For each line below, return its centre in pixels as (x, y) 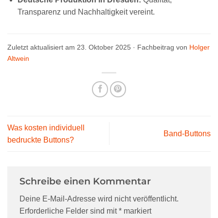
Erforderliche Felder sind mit (69, 211)
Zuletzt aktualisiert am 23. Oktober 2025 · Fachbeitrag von (98, 47)
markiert (136, 211)
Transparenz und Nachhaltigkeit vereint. (86, 12)
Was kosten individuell (46, 127)
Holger (200, 47)
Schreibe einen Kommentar (86, 181)
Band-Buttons (187, 134)
